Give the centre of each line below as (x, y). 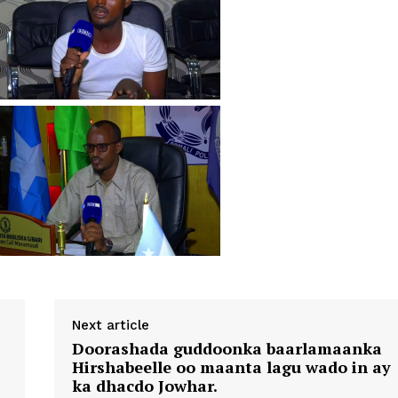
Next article (110, 326)
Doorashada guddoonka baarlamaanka (227, 349)
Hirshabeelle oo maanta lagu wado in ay (231, 367)
